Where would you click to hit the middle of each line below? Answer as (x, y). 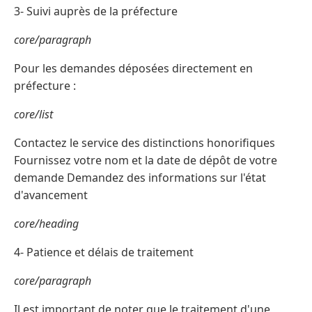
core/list (33, 115)
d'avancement (51, 195)
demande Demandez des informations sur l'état (140, 178)
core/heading (46, 224)
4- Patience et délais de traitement (104, 252)
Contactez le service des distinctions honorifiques (145, 143)
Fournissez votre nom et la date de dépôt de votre (146, 161)
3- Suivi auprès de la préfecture (96, 11)
